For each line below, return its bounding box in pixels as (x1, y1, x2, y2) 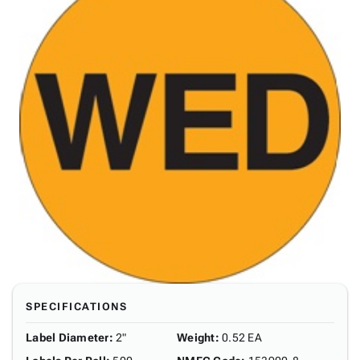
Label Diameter (26, 331, 109, 344)
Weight (177, 331, 215, 344)
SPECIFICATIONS (26, 301, 127, 313)
